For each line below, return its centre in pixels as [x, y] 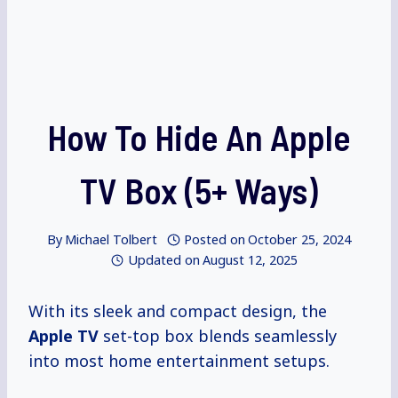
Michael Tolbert [111, 240]
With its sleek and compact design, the [178, 311]
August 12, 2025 [250, 260]
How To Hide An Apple [199, 137]
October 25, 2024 [300, 240]
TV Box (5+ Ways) [199, 190]
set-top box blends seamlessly [218, 336]
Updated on [163, 260]
